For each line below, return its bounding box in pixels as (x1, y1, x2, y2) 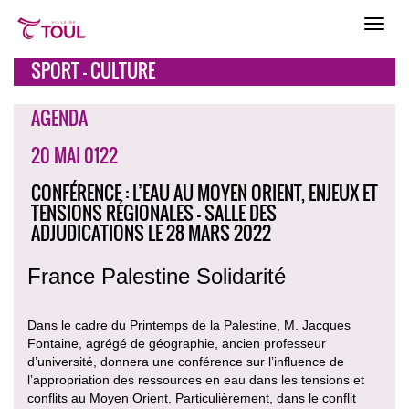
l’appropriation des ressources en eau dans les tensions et (27, 372, 364, 387)
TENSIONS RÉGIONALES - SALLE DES (31, 199, 277, 226)
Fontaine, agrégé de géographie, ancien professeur (27, 336, 326, 351)
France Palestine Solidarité (27, 264, 286, 288)
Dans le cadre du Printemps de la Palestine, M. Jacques (27, 318, 351, 332)
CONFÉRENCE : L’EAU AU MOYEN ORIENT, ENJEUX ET (31, 179, 378, 206)
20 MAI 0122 (31, 142, 118, 169)
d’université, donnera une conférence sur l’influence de (27, 354, 344, 369)
